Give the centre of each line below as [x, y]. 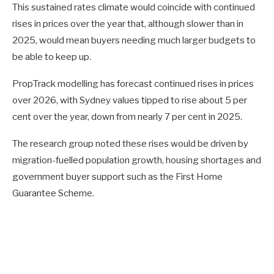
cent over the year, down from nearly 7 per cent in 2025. [127, 117]
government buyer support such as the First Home [117, 177]
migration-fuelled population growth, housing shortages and [137, 161]
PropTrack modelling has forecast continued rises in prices [133, 84]
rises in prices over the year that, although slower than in [128, 24]
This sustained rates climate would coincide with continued [134, 8]
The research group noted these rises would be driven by [130, 144]
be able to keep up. [52, 57]
